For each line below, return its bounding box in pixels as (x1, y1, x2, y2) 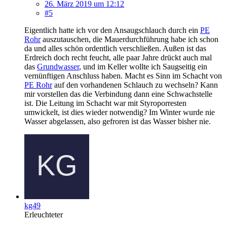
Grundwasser (37, 62, 79, 71)
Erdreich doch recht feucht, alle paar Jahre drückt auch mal (24, 53, 212, 62)
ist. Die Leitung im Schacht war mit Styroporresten (24, 98, 186, 107)
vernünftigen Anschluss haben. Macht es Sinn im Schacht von (24, 71, 222, 80)
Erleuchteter (24, 210, 63, 219)
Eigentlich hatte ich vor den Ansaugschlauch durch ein (24, 25, 200, 34)
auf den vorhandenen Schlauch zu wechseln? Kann (52, 80, 218, 89)
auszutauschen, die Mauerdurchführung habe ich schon (41, 34, 218, 44)
